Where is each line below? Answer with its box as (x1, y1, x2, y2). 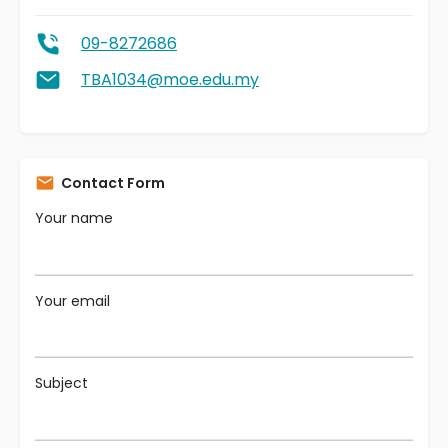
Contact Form (61, 173, 165, 193)
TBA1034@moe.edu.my (81, 68, 259, 91)
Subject (35, 373, 88, 393)
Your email (35, 290, 110, 311)
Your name (35, 208, 113, 228)
